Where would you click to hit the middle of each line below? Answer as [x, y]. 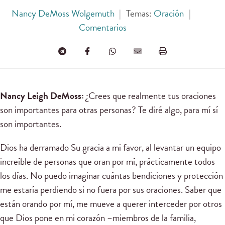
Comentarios [102, 27]
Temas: [140, 13]
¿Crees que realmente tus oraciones [150, 95]
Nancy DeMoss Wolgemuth [63, 13]
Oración [169, 13]
